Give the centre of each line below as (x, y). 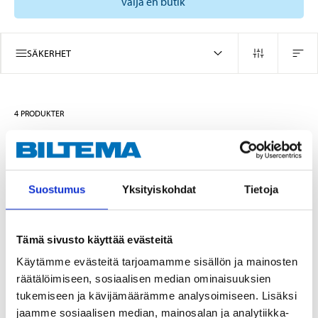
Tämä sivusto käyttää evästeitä (95, 239)
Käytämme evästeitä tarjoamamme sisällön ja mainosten (157, 262)
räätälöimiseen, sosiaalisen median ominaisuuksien (144, 279)
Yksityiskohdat (159, 189)
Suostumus (57, 189)
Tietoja (261, 189)
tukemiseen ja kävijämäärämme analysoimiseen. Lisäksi (157, 296)
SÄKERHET (49, 53)
